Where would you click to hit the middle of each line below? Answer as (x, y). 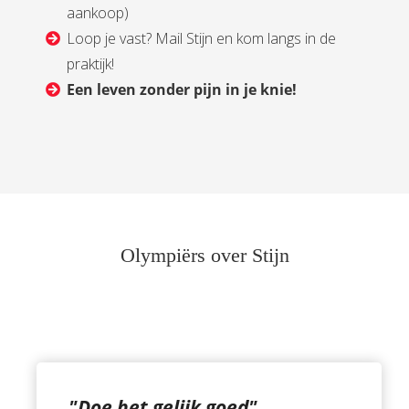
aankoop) (98, 12)
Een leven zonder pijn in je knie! (182, 89)
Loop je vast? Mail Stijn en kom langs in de (202, 38)
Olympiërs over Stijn (204, 255)
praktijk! (91, 63)
